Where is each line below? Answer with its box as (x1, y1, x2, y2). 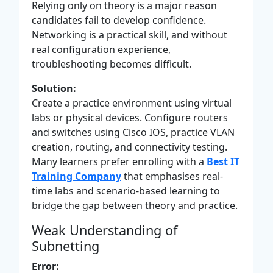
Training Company (32, 169, 121, 183)
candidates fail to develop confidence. (32, 13, 206, 27)
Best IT (207, 154, 239, 168)
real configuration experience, (32, 42, 171, 56)
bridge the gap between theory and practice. (32, 198, 238, 212)
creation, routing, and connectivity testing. (32, 140, 227, 154)
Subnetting (32, 236, 99, 255)
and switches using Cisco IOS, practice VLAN (32, 125, 235, 139)
